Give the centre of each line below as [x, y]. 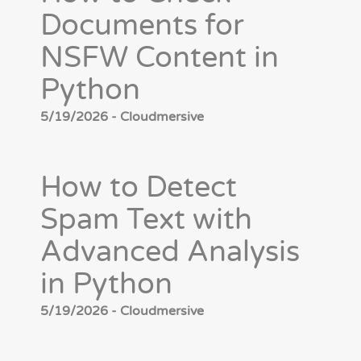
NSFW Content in [160, 58]
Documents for [142, 26]
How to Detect [139, 188]
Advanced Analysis [170, 252]
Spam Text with [146, 220]
